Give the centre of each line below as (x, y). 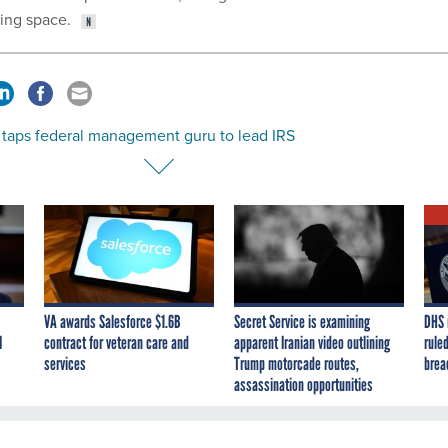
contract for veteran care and (116, 342)
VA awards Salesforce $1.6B (112, 321)
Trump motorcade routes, (296, 363)
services (65, 363)
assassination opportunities (303, 384)
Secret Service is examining (302, 321)
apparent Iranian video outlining (312, 342)
